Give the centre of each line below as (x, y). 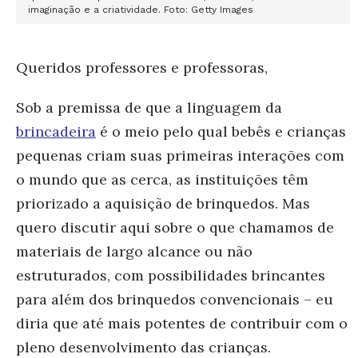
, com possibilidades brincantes (216, 275)
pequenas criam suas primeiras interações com (180, 155)
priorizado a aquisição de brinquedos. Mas (163, 203)
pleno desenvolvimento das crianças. (143, 347)
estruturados (62, 275)
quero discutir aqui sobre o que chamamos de (175, 227)
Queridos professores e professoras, (142, 67)
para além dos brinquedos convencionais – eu (175, 299)
